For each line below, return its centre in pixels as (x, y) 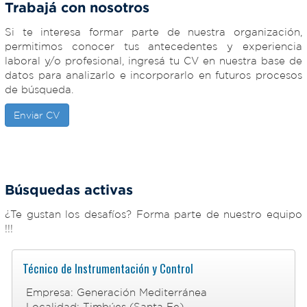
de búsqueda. (39, 89)
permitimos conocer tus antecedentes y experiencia (153, 46)
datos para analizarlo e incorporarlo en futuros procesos (153, 75)
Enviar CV (37, 115)
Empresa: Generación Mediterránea (116, 292)
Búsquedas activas (69, 189)
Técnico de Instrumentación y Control (108, 268)
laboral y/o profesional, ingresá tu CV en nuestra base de (153, 61)
